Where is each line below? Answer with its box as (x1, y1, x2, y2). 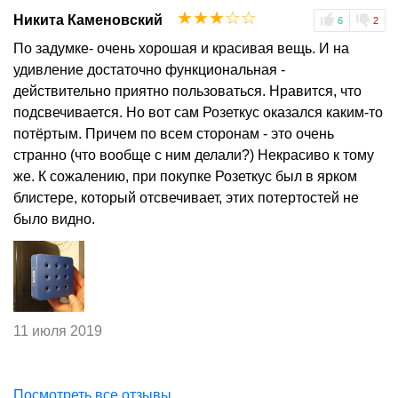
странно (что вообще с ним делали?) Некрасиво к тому (13, 147, 374, 163)
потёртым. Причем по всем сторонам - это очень (13, 125, 334, 141)
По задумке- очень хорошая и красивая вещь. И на (13, 40, 349, 56)
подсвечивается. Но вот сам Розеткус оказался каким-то (13, 104, 383, 120)
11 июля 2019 (13, 323, 102, 339)
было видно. (13, 211, 95, 227)
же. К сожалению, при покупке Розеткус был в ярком (13, 168, 357, 184)
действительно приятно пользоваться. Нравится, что (13, 83, 362, 99)
